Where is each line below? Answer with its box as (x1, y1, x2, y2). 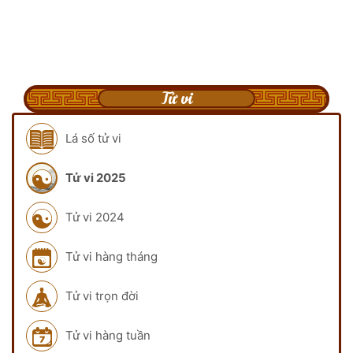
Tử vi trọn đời (65, 288, 139, 303)
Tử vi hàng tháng (65, 248, 158, 264)
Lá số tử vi (65, 130, 121, 146)
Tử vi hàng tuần (65, 327, 150, 343)
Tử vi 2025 (65, 169, 126, 185)
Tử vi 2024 (65, 209, 124, 225)
